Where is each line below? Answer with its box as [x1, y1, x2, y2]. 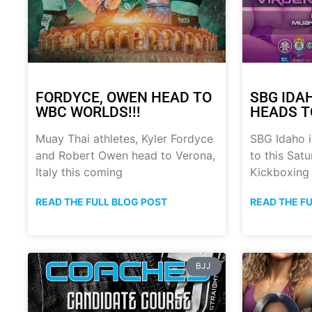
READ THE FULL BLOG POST [36, 196, 167, 208]
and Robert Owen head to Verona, [36, 148, 215, 163]
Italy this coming [36, 165, 123, 180]
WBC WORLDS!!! [36, 104, 141, 121]
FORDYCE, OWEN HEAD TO [36, 89, 212, 107]
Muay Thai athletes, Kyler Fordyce [36, 132, 213, 146]
